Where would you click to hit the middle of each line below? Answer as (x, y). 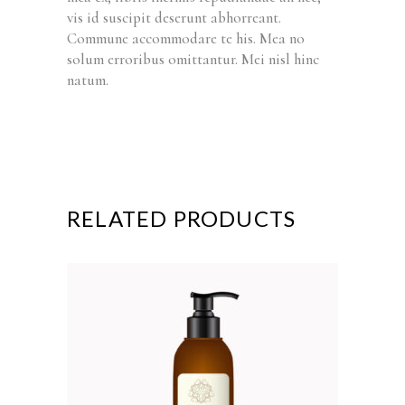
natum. (88, 80)
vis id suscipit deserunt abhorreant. (174, 18)
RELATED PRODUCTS (182, 219)
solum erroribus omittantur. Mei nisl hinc (193, 60)
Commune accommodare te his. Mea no (186, 39)
